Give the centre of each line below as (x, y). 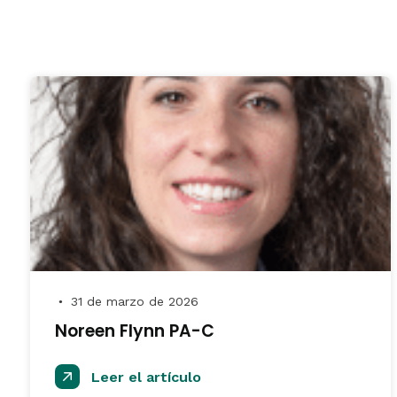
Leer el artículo (144, 377)
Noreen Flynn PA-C (135, 331)
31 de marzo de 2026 (132, 301)
